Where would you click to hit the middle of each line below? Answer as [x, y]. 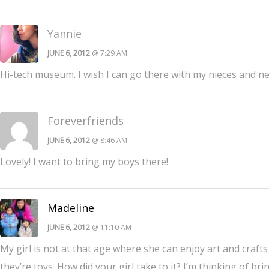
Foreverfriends [86, 120]
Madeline [71, 207]
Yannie [65, 33]
